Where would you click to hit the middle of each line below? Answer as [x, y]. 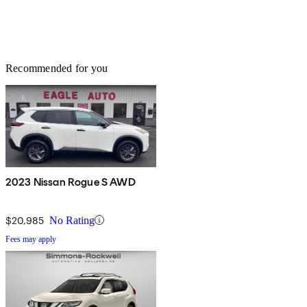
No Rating [72, 220]
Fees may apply [31, 239]
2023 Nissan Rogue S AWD [71, 182]
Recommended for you [57, 68]
